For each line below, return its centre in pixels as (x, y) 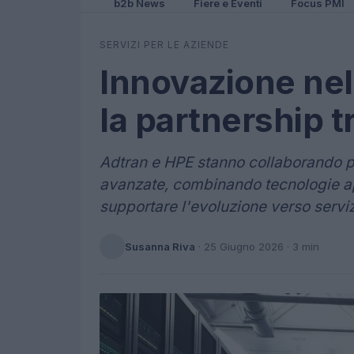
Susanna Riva (160, 246)
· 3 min (301, 246)
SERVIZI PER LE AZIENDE (164, 45)
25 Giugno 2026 (244, 246)
